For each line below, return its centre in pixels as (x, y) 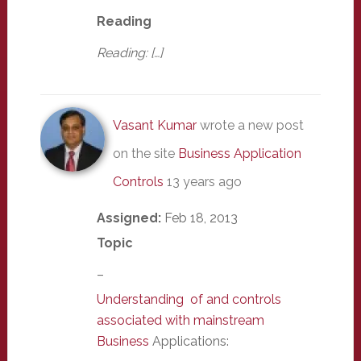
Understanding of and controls (189, 299)
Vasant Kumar (154, 125)
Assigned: (130, 218)
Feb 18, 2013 (201, 218)
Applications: (190, 341)
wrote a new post (250, 125)
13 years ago (204, 181)
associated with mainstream (180, 320)
